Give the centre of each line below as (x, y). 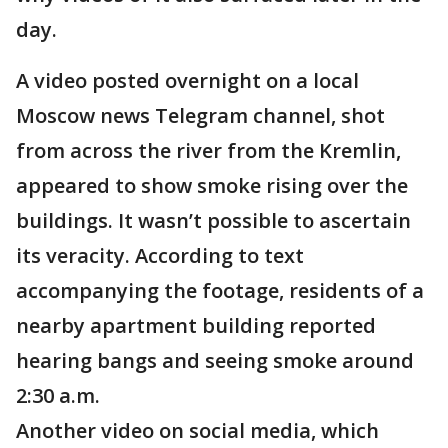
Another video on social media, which (197, 430)
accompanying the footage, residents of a (220, 290)
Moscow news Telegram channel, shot (200, 115)
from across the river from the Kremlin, (208, 150)
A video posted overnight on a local (187, 80)
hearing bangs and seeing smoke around (215, 360)
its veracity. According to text (160, 255)
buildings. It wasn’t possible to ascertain (213, 220)
